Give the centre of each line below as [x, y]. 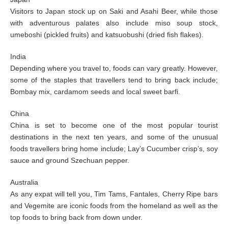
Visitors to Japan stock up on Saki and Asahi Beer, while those [114, 11]
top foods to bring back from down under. [76, 217]
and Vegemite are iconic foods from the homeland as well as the [114, 206]
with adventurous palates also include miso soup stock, [114, 23]
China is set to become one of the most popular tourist [114, 125]
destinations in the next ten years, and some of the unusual [114, 137]
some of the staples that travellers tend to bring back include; [114, 80]
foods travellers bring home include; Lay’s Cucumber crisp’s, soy [114, 149]
